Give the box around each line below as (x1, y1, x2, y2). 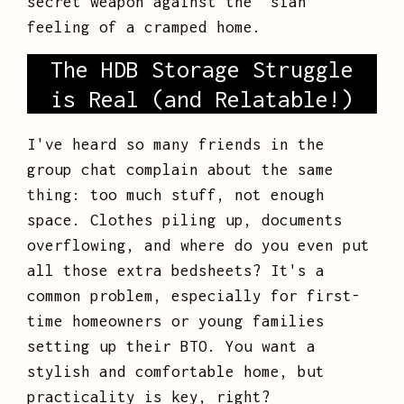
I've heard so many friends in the (27, 135, 325, 154)
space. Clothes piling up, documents (27, 211, 343, 230)
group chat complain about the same (27, 161, 334, 179)
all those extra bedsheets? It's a (27, 262, 325, 280)
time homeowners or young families (27, 312, 325, 331)
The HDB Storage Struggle (50, 56, 353, 83)
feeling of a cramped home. (27, 18, 262, 37)
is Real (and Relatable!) (50, 86, 353, 113)
